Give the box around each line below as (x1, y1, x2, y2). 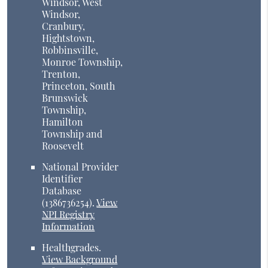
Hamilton (42, 115, 84, 129)
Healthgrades (42, 241, 99, 254)
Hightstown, (42, 32, 95, 45)
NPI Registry (42, 208, 95, 221)
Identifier (42, 172, 83, 185)
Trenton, (42, 68, 81, 81)
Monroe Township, (42, 56, 123, 69)
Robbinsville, (42, 44, 99, 57)
